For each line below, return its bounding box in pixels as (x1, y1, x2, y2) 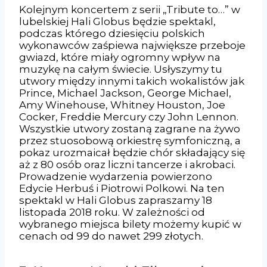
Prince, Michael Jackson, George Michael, (19, 86, 231, 99)
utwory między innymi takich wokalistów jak (19, 74, 244, 87)
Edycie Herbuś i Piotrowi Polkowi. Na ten (19, 182, 225, 194)
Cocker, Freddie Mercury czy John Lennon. (19, 110, 238, 123)
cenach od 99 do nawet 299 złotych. (19, 229, 203, 242)
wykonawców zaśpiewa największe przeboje (19, 39, 246, 51)
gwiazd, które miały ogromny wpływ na (19, 51, 221, 63)
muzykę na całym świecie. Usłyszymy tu (19, 63, 222, 75)
